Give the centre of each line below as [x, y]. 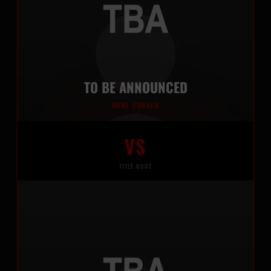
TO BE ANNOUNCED [135, 87]
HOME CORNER [135, 105]
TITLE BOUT [135, 166]
